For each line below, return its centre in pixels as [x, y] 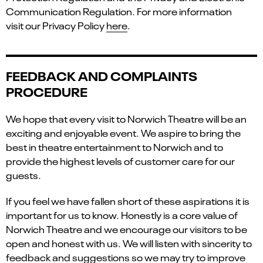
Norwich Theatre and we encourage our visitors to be [127, 229]
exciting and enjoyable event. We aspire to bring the [123, 132]
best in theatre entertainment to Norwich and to [114, 146]
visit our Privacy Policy [56, 25]
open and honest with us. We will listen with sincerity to [129, 243]
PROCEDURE [47, 91]
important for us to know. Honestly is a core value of [122, 215]
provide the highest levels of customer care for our [120, 161]
